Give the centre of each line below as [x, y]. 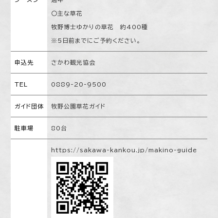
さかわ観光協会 [73, 63]
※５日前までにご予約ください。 [96, 41]
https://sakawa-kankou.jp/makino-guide [124, 150]
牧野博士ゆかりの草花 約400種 [100, 27]
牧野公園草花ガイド [79, 106]
